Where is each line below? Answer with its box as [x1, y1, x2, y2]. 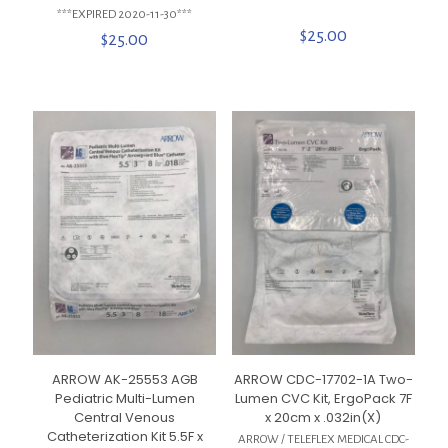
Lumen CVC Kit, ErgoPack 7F [234, 389, 412, 409]
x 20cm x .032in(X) [265, 408, 382, 428]
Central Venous [74, 408, 176, 428]
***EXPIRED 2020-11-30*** [57, 7, 193, 21]
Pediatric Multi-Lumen [54, 389, 195, 409]
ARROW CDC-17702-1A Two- [233, 370, 413, 390]
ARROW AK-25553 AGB [51, 370, 198, 390]
